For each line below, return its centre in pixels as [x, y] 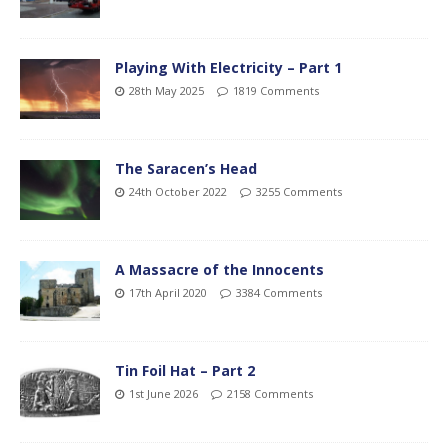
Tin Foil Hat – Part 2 [185, 371]
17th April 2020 [168, 292]
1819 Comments [276, 90]
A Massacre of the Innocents [219, 269]
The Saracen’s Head [186, 168]
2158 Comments [270, 394]
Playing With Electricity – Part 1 [228, 67]
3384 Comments [279, 292]
